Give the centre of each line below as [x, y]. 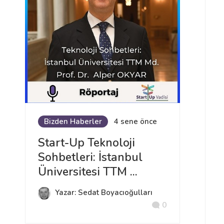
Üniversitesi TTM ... [88, 172]
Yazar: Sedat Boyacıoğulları [104, 193]
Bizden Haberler [73, 122]
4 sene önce [135, 122]
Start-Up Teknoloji [86, 143]
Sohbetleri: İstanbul [90, 157]
